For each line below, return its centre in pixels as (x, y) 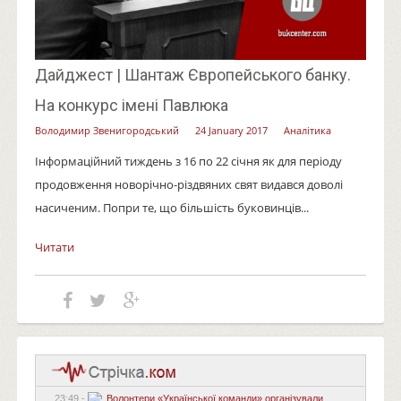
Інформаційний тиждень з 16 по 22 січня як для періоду (188, 161)
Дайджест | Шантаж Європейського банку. (192, 74)
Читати (54, 247)
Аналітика (307, 130)
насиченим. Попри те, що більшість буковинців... (171, 207)
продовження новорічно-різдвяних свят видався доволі (188, 184)
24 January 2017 (231, 130)
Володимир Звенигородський (107, 130)
